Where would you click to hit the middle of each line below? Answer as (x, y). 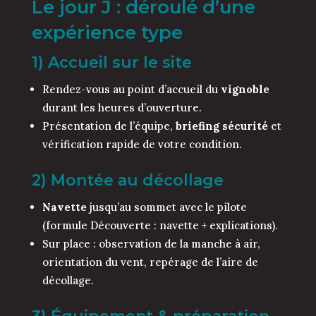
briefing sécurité (221, 126)
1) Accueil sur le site (111, 63)
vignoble (245, 90)
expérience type (107, 33)
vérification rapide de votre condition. (142, 145)
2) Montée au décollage (127, 181)
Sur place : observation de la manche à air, (151, 244)
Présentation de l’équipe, (109, 126)
